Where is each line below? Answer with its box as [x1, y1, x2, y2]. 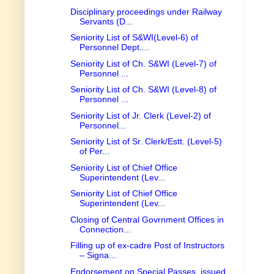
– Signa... [79, 250, 116, 261]
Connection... [79, 224, 131, 234]
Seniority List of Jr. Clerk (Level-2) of [70, 110, 211, 120]
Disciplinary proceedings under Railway [70, 6, 222, 17]
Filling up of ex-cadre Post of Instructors [70, 240, 224, 251]
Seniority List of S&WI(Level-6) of [70, 32, 198, 43]
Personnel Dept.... [79, 42, 149, 53]
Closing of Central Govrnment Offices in [70, 214, 224, 224]
